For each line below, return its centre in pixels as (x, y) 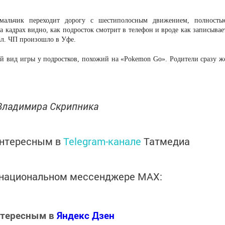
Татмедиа (167, 141)
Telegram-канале (102, 141)
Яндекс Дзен (86, 215)
